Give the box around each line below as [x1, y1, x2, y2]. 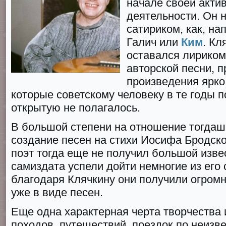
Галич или [127, 36, 181, 48]
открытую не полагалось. [11, 101, 140, 114]
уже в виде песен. [11, 186, 103, 199]
